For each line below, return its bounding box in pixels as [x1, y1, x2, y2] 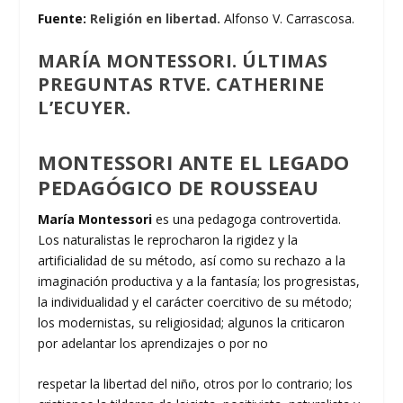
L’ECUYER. [38, 94, 131, 120]
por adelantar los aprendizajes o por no [38, 334, 269, 352]
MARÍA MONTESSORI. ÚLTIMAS [38, 48, 328, 73]
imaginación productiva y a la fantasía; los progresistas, [38, 272, 361, 290]
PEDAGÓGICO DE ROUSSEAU [38, 173, 319, 201]
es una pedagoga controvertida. [156, 210, 342, 228]
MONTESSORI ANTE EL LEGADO [38, 148, 350, 175]
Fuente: [38, 10, 91, 28]
